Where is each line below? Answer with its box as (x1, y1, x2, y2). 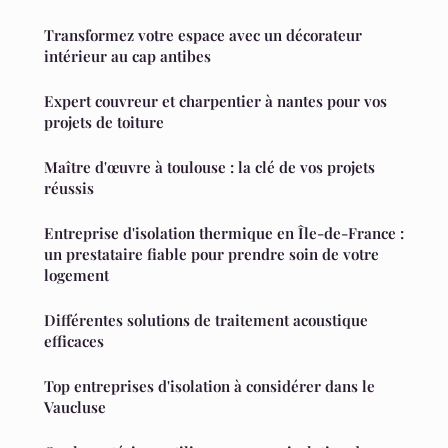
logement (44, 265, 109, 286)
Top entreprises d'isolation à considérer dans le (44, 376, 375, 397)
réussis (44, 178, 94, 199)
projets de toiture (44, 112, 164, 133)
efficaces (44, 331, 104, 352)
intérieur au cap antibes (44, 46, 211, 67)
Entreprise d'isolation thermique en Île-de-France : (44, 223, 404, 244)
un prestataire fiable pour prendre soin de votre (44, 244, 379, 265)
